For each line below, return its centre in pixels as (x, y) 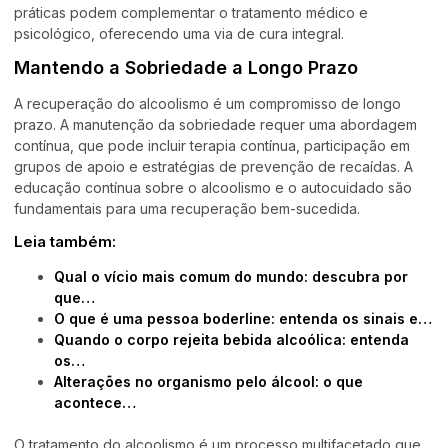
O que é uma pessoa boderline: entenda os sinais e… (243, 318)
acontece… (95, 402)
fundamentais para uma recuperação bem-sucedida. (187, 209)
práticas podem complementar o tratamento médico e (191, 12)
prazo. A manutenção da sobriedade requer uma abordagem (215, 125)
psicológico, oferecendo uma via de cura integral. (179, 33)
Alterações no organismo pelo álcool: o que (208, 381)
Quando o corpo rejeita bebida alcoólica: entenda (231, 339)
